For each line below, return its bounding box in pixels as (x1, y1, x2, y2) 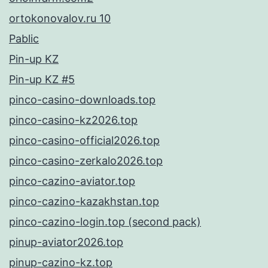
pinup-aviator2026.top (9, 236, 123, 249)
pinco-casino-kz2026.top (9, 114, 138, 127)
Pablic (9, 32, 39, 45)
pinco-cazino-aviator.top (9, 175, 135, 188)
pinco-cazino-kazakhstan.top (9, 195, 159, 208)
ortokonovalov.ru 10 (9, 12, 111, 25)
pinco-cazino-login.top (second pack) (9, 215, 201, 229)
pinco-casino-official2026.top (9, 134, 160, 147)
